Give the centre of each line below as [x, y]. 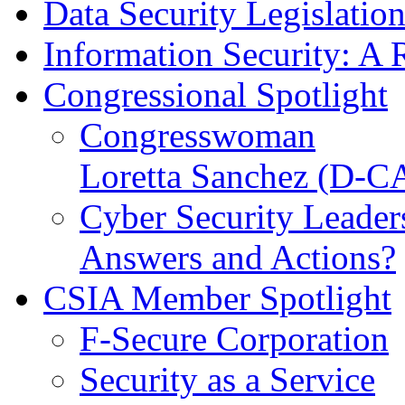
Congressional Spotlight [216, 94]
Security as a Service [227, 379]
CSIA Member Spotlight [217, 297]
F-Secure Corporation [234, 338]
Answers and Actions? [238, 257]
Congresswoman [198, 135]
